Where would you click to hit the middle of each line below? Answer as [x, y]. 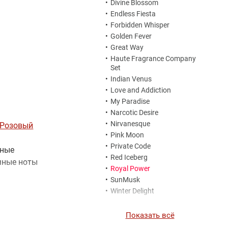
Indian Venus [131, 79]
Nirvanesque [130, 124]
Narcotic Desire [134, 113]
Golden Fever [131, 36]
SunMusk [125, 180]
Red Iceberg [129, 158]
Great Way [127, 48]
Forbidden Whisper [140, 25]
